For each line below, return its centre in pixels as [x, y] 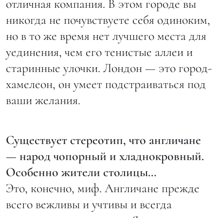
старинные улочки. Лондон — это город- [109, 68]
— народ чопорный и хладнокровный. [105, 156]
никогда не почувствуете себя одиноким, [108, 19]
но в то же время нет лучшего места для [106, 36]
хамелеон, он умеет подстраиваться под [106, 84]
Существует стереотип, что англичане [103, 140]
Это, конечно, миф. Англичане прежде [103, 188]
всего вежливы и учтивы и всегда [89, 204]
